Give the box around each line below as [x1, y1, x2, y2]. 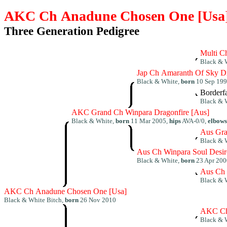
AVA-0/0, [181, 117, 208, 125]
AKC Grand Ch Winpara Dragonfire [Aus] [71, 108, 209, 117]
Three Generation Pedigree [4, 24, 139, 37]
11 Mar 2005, [129, 117, 169, 125]
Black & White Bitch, [4, 196, 65, 204]
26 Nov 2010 [79, 196, 116, 204]
